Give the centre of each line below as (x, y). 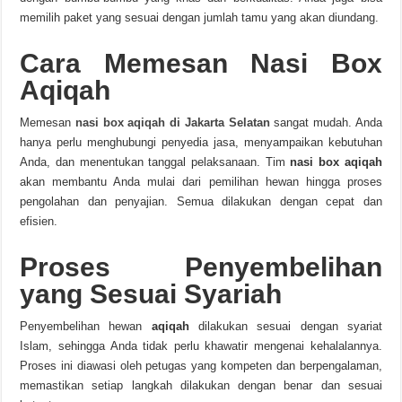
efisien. (39, 221)
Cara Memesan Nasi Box (201, 63)
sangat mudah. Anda (326, 122)
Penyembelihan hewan (86, 326)
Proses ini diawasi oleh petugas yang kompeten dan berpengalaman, (201, 366)
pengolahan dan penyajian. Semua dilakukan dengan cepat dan (201, 201)
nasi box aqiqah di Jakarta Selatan (172, 122)
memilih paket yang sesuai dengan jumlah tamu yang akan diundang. (200, 17)
